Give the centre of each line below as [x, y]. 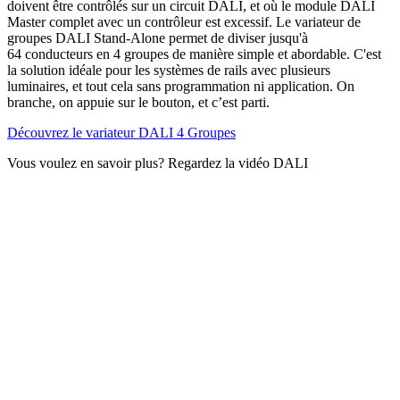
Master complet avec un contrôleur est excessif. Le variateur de [184, 22]
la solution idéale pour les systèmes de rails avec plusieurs [169, 71]
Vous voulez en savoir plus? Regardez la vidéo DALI [158, 163]
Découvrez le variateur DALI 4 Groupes [121, 133]
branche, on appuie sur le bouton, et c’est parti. [138, 103]
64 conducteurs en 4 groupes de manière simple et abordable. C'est [194, 54]
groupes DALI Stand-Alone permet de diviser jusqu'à [158, 38]
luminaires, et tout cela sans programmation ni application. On [181, 87]
